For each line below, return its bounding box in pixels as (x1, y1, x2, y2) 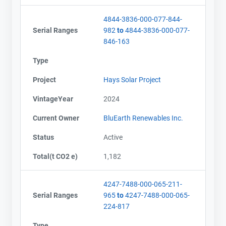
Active (103, 133, 123, 141)
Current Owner (33, 114, 79, 122)
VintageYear (33, 94, 73, 103)
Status (33, 133, 54, 141)
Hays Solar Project (103, 75, 161, 84)
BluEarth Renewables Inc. (103, 114, 183, 122)
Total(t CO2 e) (33, 152, 78, 160)
